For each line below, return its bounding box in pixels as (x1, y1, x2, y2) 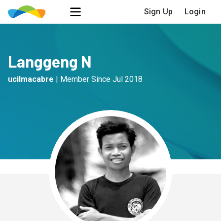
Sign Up (144, 7, 173, 16)
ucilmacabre (8, 74, 54, 84)
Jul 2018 (112, 74, 143, 84)
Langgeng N (8, 52, 92, 71)
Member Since (60, 74, 110, 84)
